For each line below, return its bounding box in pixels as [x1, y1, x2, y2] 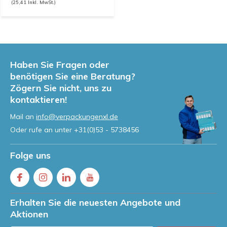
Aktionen [10, 208, 48, 220]
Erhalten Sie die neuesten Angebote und [10, 197, 180, 208]
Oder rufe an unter [10, 125, 74, 134]
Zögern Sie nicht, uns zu [10, 82, 111, 94]
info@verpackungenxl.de [36, 112, 118, 121]
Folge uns [10, 149, 51, 161]
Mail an [10, 112, 36, 121]
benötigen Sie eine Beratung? [10, 70, 135, 82]
